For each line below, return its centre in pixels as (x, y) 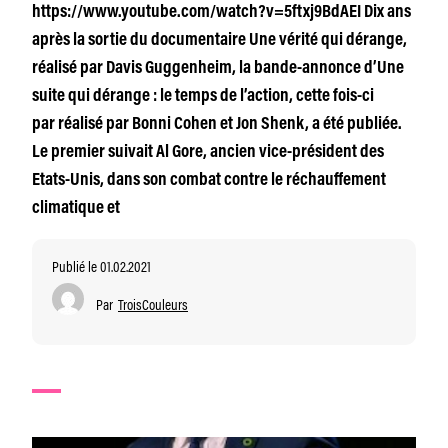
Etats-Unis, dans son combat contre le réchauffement (209, 181)
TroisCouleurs (153, 303)
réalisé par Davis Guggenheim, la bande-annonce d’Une (218, 69)
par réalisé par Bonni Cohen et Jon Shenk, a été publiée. (217, 125)
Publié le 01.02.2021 (101, 265)
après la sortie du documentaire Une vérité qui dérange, (219, 41)
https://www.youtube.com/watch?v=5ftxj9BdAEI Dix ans (221, 13)
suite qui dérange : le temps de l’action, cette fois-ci (203, 97)
